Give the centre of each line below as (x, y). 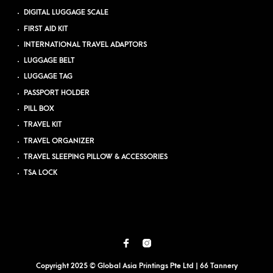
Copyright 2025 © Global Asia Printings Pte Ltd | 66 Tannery (136, 266)
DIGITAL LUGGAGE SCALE (66, 13)
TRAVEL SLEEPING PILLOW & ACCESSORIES (96, 157)
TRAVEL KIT (43, 125)
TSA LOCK (41, 173)
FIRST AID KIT (46, 29)
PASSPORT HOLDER (57, 93)
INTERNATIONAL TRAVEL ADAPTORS (86, 44)
